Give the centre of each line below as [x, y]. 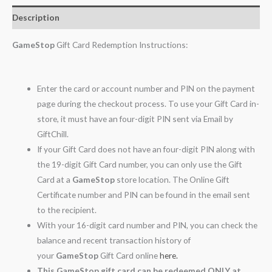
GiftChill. [53, 134]
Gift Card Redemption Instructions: [121, 45]
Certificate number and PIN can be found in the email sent [144, 195]
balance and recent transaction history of [114, 240]
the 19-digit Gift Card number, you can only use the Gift [140, 165]
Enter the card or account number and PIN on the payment [146, 89]
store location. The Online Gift [172, 180]
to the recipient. [67, 210]
